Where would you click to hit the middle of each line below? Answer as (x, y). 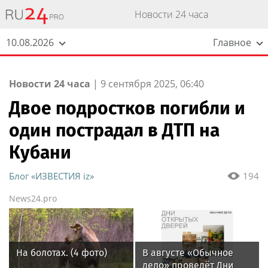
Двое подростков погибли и (127, 108)
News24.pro (33, 198)
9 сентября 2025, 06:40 (152, 84)
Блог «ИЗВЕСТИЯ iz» (51, 176)
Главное (232, 42)
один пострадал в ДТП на (114, 130)
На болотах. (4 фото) (62, 253)
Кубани (40, 153)
